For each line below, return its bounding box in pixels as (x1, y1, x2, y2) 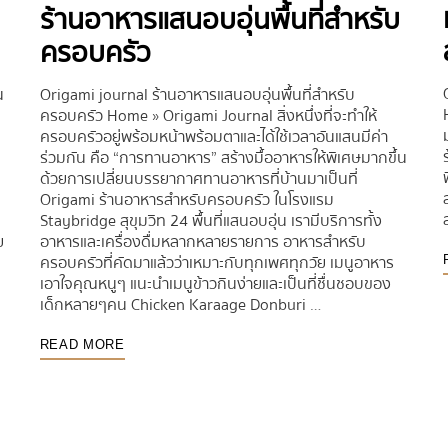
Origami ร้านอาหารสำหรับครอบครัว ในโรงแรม (39, 187, 334, 214)
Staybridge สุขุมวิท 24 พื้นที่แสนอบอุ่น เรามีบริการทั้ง (39, 208, 382, 235)
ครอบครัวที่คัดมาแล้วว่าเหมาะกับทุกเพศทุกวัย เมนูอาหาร (39, 250, 394, 277)
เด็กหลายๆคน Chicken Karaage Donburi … (39, 292, 321, 319)
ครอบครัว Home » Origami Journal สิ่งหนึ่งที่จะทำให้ (39, 103, 377, 130)
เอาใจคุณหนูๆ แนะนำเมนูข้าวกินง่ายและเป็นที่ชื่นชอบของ (39, 271, 391, 298)
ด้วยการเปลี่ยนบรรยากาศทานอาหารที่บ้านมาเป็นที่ (39, 166, 358, 193)
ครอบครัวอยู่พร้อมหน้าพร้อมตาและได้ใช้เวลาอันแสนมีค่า (39, 124, 388, 151)
